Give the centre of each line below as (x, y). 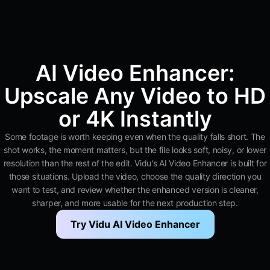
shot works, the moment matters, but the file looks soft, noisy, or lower (135, 150)
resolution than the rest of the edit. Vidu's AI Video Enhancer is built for (135, 163)
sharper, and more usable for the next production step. (135, 203)
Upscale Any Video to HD (135, 96)
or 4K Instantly (135, 119)
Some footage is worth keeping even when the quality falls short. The (135, 137)
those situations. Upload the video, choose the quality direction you (135, 176)
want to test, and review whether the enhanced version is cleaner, (135, 190)
